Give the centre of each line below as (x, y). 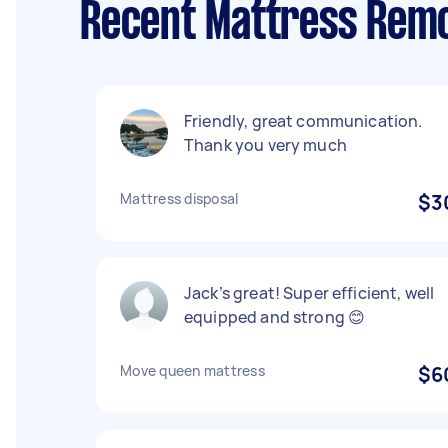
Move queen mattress (192, 370)
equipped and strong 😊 (275, 317)
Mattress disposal (179, 198)
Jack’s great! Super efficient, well (309, 293)
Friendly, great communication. (303, 121)
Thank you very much (265, 145)
